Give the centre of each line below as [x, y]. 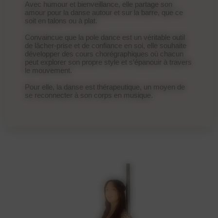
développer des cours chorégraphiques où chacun [104, 54]
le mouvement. [49, 70]
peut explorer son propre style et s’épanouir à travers [109, 62]
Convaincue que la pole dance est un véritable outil [105, 37]
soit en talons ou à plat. [61, 20]
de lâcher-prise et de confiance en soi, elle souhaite [106, 45]
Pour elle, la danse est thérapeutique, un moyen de [105, 87]
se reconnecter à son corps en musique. [89, 95]
